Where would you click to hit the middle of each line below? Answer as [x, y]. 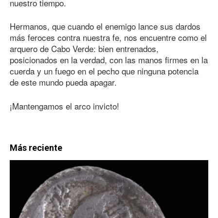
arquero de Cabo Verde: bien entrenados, [84, 49]
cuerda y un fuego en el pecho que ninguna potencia [104, 71]
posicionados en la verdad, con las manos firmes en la [109, 60]
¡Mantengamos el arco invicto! [64, 106]
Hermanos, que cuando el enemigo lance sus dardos [105, 26]
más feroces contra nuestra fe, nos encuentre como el [108, 37]
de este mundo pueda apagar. [63, 82]
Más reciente [36, 148]
